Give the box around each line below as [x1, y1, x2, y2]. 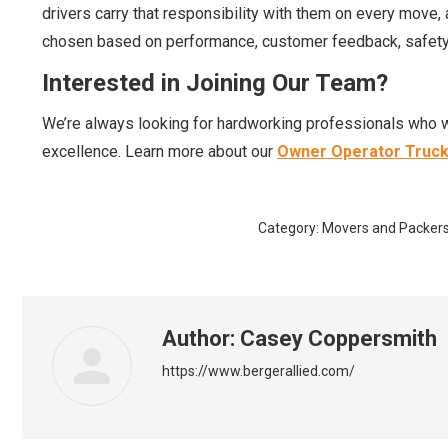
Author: [162, 326, 235, 352]
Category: [257, 220, 322, 237]
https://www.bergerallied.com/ [162, 363, 355, 380]
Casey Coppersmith [235, 326, 437, 352]
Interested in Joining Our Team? [42, 69, 388, 98]
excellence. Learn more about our [42, 142, 277, 162]
